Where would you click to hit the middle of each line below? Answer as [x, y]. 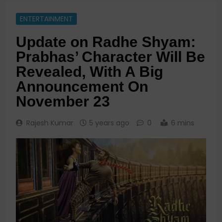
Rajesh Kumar [50, 123]
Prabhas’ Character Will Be [111, 57]
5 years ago [109, 123]
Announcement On [82, 87]
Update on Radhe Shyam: [106, 42]
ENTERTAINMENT [46, 19]
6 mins [183, 123]
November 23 [63, 102]
